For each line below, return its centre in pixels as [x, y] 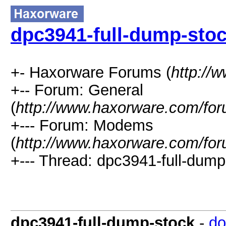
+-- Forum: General [77, 90]
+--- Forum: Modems [82, 125]
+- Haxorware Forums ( [91, 72]
